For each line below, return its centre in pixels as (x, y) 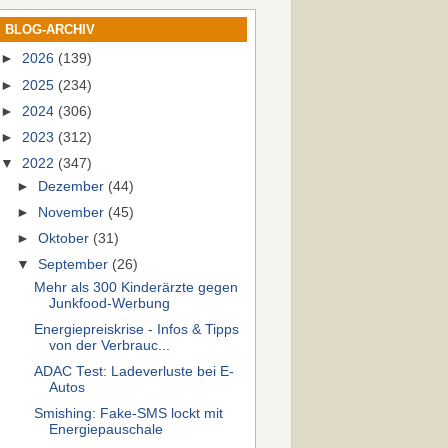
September (75, 264)
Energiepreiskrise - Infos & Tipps (136, 329)
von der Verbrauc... (109, 345)
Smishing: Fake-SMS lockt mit (128, 414)
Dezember (73, 186)
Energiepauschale (105, 430)
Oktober (66, 238)
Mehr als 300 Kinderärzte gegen (135, 287)
